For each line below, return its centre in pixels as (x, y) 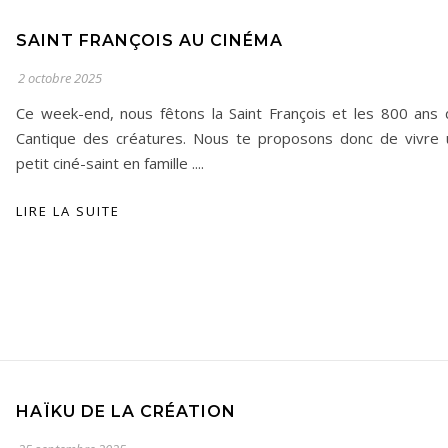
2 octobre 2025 (60, 78)
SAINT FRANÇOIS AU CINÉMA (149, 40)
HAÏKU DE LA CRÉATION (126, 411)
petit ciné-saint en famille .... (110, 163)
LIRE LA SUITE (68, 211)
